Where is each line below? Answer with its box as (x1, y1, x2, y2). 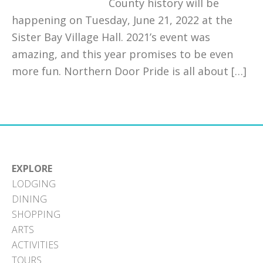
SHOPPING (12, 208, 60, 221)
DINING (12, 193, 47, 205)
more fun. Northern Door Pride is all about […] (12, 64, 247, 78)
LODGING (12, 177, 56, 190)
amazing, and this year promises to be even (12, 47, 233, 61)
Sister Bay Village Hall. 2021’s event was (12, 30, 210, 44)
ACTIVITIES (12, 238, 59, 251)
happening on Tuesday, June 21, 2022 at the (12, 13, 232, 27)
